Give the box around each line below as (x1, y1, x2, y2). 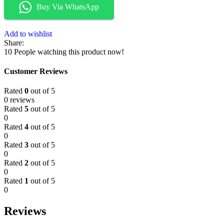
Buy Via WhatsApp (36, 2, 99, 11)
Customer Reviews (4, 67, 67, 76)
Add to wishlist (4, 29, 52, 38)
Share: (4, 38, 24, 47)
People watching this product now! (14, 47, 124, 56)
